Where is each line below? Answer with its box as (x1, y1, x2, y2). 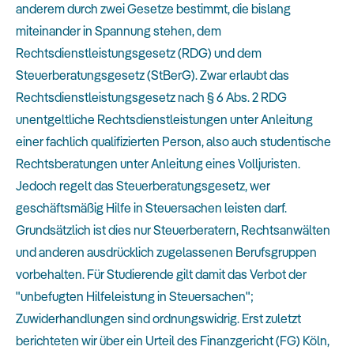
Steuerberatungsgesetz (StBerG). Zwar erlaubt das (16, 66, 289, 83)
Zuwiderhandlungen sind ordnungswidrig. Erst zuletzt (16, 310, 301, 326)
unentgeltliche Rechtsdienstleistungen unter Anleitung (16, 111, 313, 127)
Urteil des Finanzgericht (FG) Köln (145, 332, 327, 348)
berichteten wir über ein (16, 332, 145, 348)
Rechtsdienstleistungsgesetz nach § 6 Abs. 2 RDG (16, 88, 287, 105)
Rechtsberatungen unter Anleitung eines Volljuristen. (16, 155, 300, 171)
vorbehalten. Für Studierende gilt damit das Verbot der (16, 265, 307, 282)
